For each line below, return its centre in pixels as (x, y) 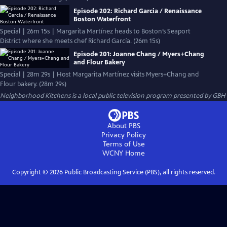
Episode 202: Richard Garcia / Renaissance (138, 11)
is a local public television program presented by (142, 96)
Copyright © (31, 172)
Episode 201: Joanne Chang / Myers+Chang (139, 54)
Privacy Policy (124, 135)
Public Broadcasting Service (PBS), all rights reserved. (139, 172)
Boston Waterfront (102, 19)
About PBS (124, 126)
